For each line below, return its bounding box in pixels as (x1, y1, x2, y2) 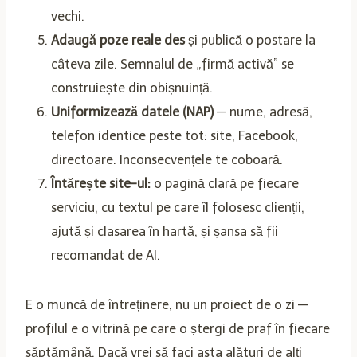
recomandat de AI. (51, 247, 160, 263)
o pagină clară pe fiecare (151, 175, 299, 191)
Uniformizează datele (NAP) (51, 104, 214, 120)
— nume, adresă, (214, 104, 312, 120)
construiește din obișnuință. (51, 80, 213, 96)
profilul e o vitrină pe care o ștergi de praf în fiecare (25, 320, 330, 336)
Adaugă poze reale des (51, 32, 185, 48)
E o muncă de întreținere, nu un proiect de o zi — (25, 296, 308, 312)
